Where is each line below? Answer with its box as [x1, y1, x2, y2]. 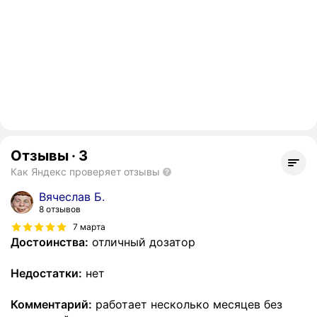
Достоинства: [11, 235, 88, 250]
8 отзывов [39, 204, 81, 215]
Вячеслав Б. [39, 190, 105, 204]
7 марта [73, 221, 105, 232]
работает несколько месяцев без [92, 297, 282, 312]
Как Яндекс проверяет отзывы [11, 166, 160, 178]
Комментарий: [11, 297, 92, 312]
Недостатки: [11, 266, 82, 281]
